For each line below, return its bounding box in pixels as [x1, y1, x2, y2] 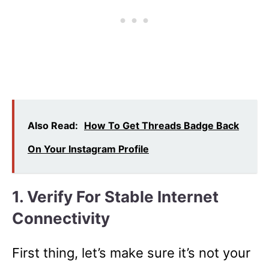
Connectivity [12, 208, 110, 228]
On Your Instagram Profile [28, 142, 149, 155]
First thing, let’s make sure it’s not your [12, 244, 250, 261]
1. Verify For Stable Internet [12, 187, 219, 206]
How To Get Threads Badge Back [84, 119, 239, 131]
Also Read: [28, 119, 78, 131]
